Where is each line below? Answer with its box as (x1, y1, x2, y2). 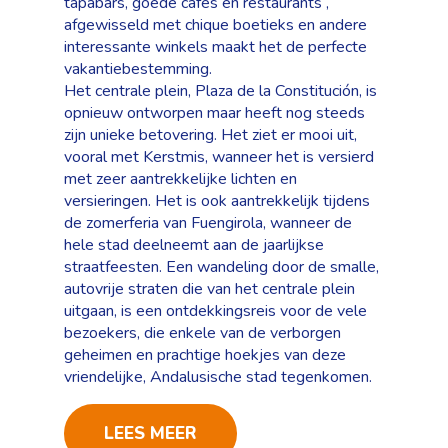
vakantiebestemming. (64, 58, 212, 80)
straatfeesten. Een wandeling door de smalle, (64, 256, 379, 278)
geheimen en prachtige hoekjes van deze (64, 344, 346, 366)
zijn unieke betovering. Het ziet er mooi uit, (64, 124, 357, 146)
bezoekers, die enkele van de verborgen (64, 322, 341, 344)
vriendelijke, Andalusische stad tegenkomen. (64, 366, 372, 388)
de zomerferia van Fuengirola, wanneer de (64, 212, 352, 234)
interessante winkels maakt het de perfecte (64, 36, 367, 58)
